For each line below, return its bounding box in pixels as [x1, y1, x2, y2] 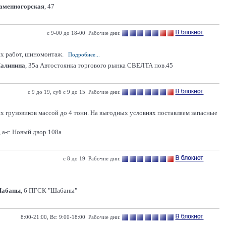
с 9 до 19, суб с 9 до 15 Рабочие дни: [28, 89, 121, 95]
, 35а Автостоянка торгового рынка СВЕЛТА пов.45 [25, 62, 173, 69]
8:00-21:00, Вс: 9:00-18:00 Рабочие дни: [21, 214, 121, 220]
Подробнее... [68, 51, 100, 58]
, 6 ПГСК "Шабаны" [21, 187, 77, 194]
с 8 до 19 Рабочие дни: [63, 155, 121, 161]
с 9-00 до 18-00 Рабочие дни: [47, 30, 121, 36]
